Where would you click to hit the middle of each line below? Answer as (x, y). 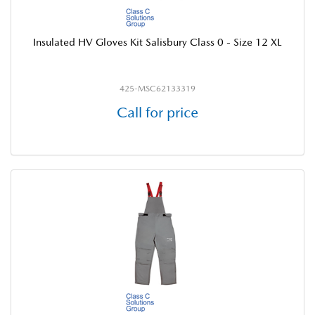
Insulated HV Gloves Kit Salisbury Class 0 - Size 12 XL (157, 42)
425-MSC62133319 (157, 89)
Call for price (157, 112)
